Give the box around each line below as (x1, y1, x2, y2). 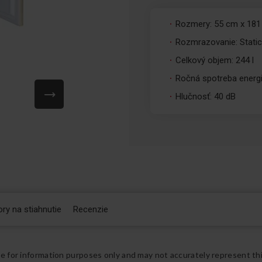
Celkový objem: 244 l (175, 55, 254, 65)
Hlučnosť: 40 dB (175, 91, 236, 102)
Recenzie (73, 204, 108, 215)
